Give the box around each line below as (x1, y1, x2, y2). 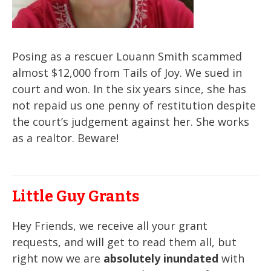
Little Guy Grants (12, 187, 139, 206)
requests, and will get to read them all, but (12, 234, 237, 249)
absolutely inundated (103, 250, 218, 266)
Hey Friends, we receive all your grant (12, 218, 207, 233)
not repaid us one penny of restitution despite (12, 97, 256, 113)
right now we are (12, 250, 103, 266)
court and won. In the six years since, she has (12, 81, 246, 96)
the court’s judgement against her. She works (12, 114, 249, 129)
